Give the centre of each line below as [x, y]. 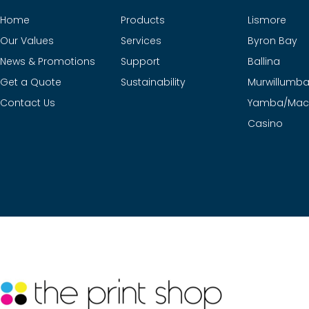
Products [142, 20]
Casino [265, 123]
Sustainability [153, 82]
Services [141, 41]
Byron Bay [272, 41]
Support [140, 61]
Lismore [267, 20]
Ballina [263, 61]
